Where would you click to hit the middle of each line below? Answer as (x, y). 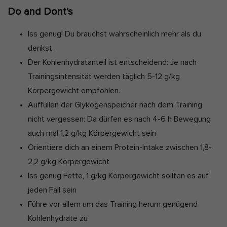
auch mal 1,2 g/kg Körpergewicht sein (92, 133)
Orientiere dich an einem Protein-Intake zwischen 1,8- (120, 147)
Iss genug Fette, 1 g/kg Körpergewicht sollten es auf (118, 176)
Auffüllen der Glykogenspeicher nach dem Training (115, 105)
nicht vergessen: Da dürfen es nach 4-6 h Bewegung (119, 119)
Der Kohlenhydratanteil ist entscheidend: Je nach (112, 62)
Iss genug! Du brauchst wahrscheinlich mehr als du (115, 34)
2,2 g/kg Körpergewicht (69, 161)
